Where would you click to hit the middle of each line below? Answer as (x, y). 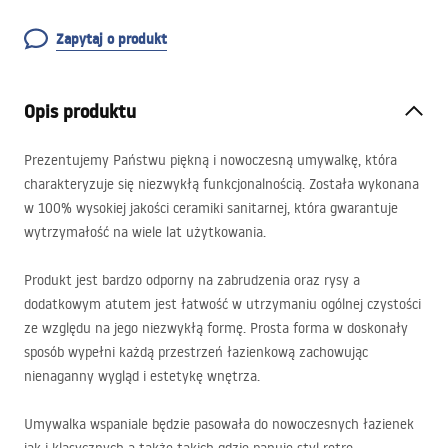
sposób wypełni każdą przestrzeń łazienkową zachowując (196, 352)
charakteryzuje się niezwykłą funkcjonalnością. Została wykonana (221, 184)
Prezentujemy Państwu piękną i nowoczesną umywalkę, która (210, 160)
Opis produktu (80, 111)
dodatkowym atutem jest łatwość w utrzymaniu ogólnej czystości (222, 304)
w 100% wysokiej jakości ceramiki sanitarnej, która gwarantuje (211, 208)
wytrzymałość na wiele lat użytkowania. (145, 232)
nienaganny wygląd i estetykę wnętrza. (142, 376)
